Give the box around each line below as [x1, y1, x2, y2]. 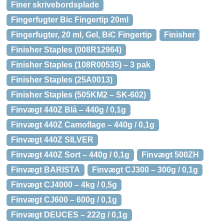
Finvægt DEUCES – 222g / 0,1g [11, 210, 127, 219]
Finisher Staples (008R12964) [11, 45, 121, 54]
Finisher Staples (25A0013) [11, 75, 112, 84]
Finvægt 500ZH [141, 150, 199, 159]
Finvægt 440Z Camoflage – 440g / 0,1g [11, 120, 154, 129]
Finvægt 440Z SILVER [11, 135, 93, 144]
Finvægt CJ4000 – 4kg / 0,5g [11, 180, 117, 189]
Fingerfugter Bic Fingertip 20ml [11, 15, 128, 24]
